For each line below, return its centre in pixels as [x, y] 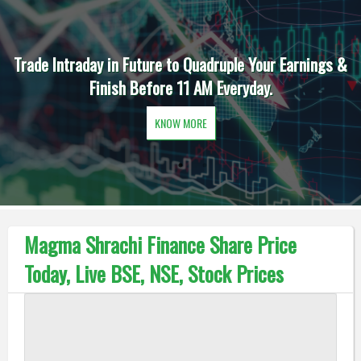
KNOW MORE [180, 123]
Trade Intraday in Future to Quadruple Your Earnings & [180, 64]
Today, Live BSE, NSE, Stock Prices [154, 274]
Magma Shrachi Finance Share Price [160, 245]
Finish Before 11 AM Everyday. [180, 87]
